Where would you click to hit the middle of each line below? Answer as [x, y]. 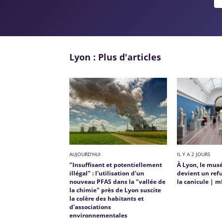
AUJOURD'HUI [85, 154]
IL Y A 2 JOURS [193, 154]
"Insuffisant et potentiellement [116, 165]
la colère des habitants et [107, 198]
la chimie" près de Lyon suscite [115, 190]
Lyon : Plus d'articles [115, 57]
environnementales [99, 215]
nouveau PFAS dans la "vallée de [118, 181]
